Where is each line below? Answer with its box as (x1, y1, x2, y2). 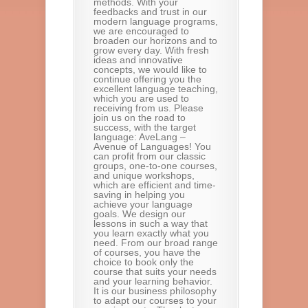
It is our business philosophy (93, 285, 217, 296)
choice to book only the (93, 256, 194, 267)
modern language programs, (93, 16, 218, 27)
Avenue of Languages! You (93, 141, 211, 152)
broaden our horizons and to (93, 35, 217, 46)
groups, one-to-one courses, (93, 160, 217, 171)
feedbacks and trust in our (93, 6, 207, 17)
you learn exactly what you (93, 228, 209, 239)
